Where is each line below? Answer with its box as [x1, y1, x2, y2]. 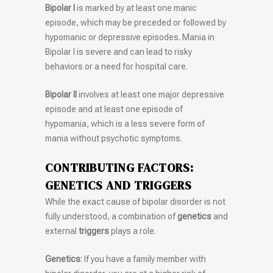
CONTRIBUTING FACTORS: [45, 160, 194, 176]
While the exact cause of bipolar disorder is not [45, 197, 225, 207]
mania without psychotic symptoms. [45, 133, 182, 144]
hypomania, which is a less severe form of [45, 119, 205, 129]
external [45, 226, 79, 236]
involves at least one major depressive [77, 90, 224, 100]
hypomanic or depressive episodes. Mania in [45, 32, 214, 43]
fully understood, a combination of [45, 211, 177, 222]
